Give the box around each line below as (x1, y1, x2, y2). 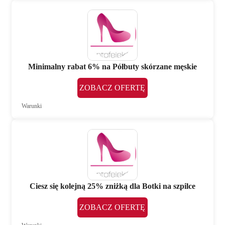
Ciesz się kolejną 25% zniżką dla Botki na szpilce (29, 181, 195, 190)
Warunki (22, 102, 42, 109)
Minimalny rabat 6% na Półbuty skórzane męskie (28, 62, 197, 71)
